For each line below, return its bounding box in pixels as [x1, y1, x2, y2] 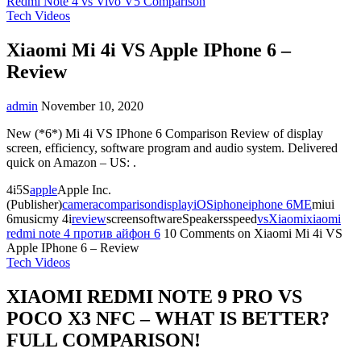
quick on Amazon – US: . [6, 156, 136, 170]
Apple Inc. [57, 183, 111, 197]
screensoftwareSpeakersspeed [106, 212, 257, 226]
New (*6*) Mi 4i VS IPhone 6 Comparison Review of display [6, 127, 323, 141]
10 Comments [164, 226, 238, 241]
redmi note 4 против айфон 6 [6, 226, 160, 241]
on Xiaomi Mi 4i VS [238, 226, 342, 241]
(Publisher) [6, 197, 62, 212]
